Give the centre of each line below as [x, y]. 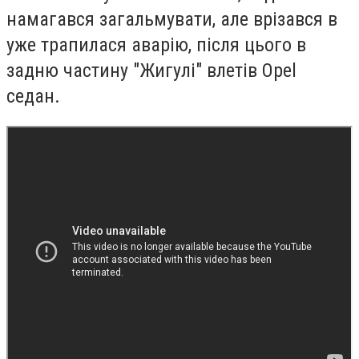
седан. [33, 96]
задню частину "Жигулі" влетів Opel [151, 70]
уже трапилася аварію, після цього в [156, 44]
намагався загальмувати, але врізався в [172, 19]
